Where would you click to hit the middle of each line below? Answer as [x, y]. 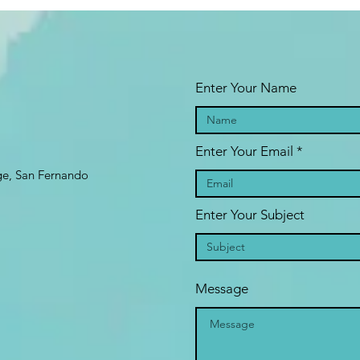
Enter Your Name [246, 87]
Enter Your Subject [250, 214]
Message [222, 288]
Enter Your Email [244, 151]
